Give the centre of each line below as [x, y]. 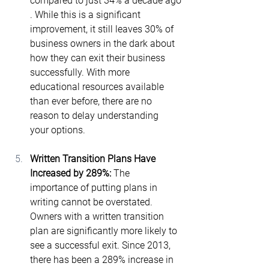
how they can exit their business [99, 58]
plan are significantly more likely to [105, 231]
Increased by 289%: [72, 173]
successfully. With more [81, 72]
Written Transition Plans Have [94, 159]
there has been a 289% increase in [103, 260]
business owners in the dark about [104, 44]
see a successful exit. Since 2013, [101, 245]
